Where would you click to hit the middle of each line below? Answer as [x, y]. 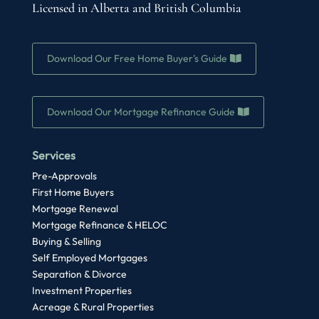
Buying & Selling [66, 242]
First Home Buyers [73, 193]
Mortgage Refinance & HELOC [99, 225]
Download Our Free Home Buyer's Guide [137, 59]
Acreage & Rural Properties [93, 307]
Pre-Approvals [64, 176]
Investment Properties [82, 291]
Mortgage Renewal [75, 209]
